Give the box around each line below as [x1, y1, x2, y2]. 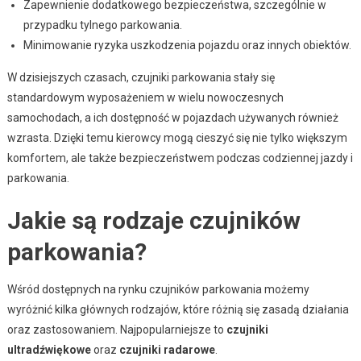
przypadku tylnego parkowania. [23, 18, 182, 31]
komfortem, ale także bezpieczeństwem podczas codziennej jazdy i [6, 151, 353, 164]
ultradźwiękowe [6, 342, 91, 356]
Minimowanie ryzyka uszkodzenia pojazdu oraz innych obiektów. [23, 38, 351, 52]
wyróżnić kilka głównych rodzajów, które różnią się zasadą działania [6, 302, 349, 316]
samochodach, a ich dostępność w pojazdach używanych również [6, 110, 338, 124]
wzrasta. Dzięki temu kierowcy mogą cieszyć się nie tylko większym [6, 131, 347, 144]
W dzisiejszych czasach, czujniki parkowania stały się [6, 70, 275, 84]
